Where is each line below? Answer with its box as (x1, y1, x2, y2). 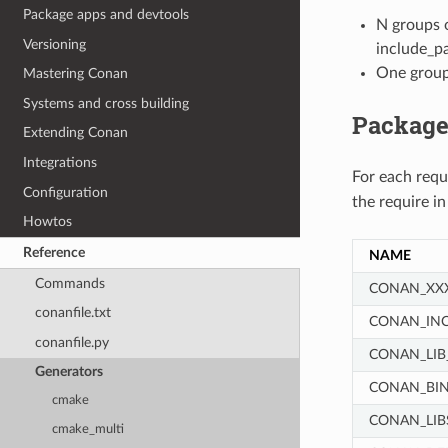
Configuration (23, 184, 109, 200)
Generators (34, 364, 103, 380)
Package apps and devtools (23, 6, 190, 22)
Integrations (23, 155, 98, 170)
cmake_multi (52, 422, 125, 436)
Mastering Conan (23, 66, 129, 82)
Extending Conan (23, 125, 129, 141)
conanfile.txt (34, 305, 111, 321)
